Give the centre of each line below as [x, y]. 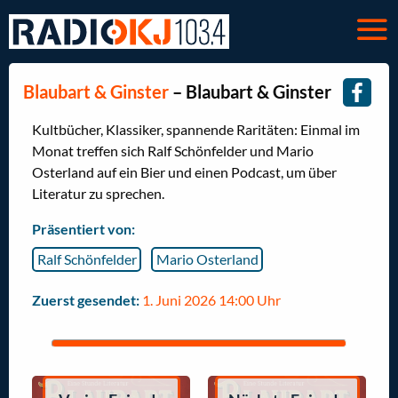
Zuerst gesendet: [86, 299]
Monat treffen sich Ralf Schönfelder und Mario [173, 151]
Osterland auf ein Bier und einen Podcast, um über [184, 172]
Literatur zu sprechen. [98, 194]
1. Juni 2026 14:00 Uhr [211, 299]
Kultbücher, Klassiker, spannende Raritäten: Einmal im [196, 130]
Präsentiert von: [84, 229]
